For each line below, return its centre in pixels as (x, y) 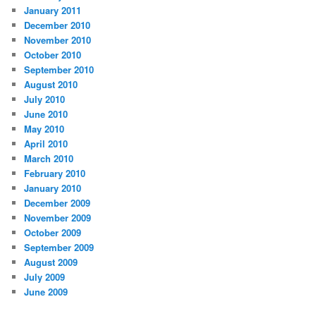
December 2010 (57, 25)
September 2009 (59, 248)
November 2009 (58, 218)
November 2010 (58, 40)
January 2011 (53, 11)
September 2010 (59, 70)
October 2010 (53, 55)
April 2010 (46, 144)
